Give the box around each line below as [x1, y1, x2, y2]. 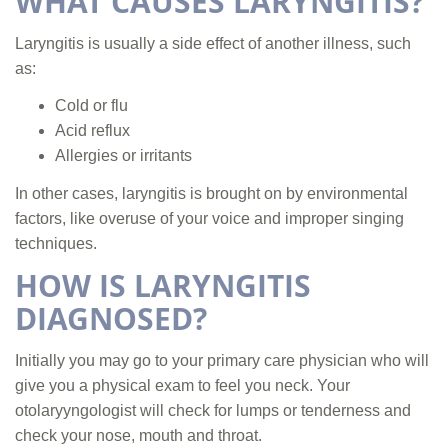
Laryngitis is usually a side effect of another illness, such [15, 34, 411, 52]
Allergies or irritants [55, 147, 192, 165]
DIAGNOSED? [15, 298, 207, 340]
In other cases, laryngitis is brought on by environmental [15, 185, 408, 203]
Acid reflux [55, 122, 130, 140]
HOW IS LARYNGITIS [15, 265, 311, 307]
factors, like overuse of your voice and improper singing [15, 210, 404, 228]
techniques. [15, 235, 97, 253]
